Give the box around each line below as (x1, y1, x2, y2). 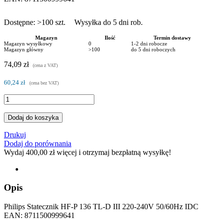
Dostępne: (4, 18, 37, 26)
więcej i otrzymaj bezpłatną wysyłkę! (55, 148, 171, 156)
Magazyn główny (4, 46, 44, 52)
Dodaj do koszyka (8, 113, 59, 121)
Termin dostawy (153, 34, 191, 41)
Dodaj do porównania (4, 139, 71, 148)
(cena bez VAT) (29, 80, 59, 86)
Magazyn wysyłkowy (4, 40, 52, 46)
